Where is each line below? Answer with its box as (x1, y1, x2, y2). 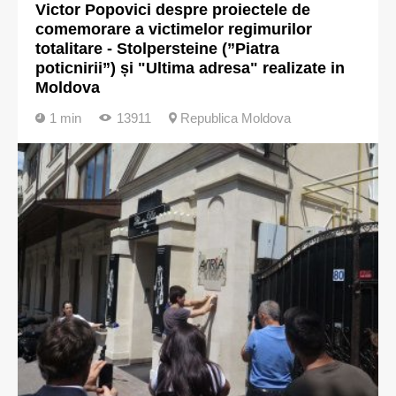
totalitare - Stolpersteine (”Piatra (35, 40, 279, 57)
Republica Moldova (180, 110, 291, 126)
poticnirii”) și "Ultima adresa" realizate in (35, 59, 345, 77)
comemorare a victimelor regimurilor (35, 20, 312, 38)
